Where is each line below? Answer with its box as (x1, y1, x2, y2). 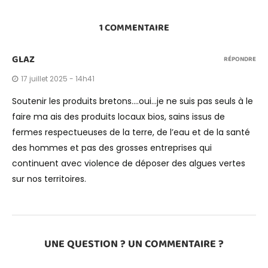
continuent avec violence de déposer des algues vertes (12, 157, 245, 170)
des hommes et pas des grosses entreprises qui (12, 142, 212, 154)
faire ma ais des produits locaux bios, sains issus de (12, 111, 225, 123)
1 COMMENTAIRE (99, 20, 169, 36)
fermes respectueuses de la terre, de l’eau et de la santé (12, 126, 250, 139)
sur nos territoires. (12, 173, 86, 185)
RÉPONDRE (224, 54, 256, 65)
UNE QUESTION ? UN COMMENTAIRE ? (44, 236, 224, 253)
